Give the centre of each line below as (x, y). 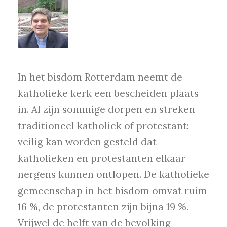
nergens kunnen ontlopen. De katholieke (113, 175)
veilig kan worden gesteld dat (87, 142)
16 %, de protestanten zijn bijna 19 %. (103, 207)
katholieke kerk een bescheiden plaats (108, 93)
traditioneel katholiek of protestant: (103, 126)
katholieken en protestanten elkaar (102, 158)
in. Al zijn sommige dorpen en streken (106, 110)
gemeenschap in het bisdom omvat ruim (112, 191)
